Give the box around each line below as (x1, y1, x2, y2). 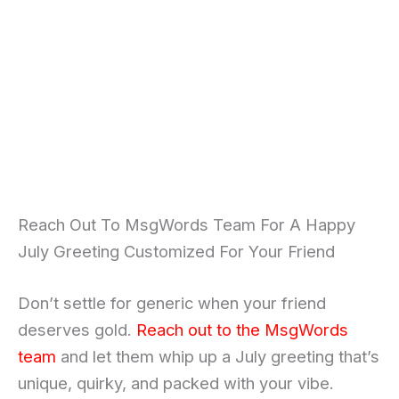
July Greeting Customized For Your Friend (18, 241, 335, 262)
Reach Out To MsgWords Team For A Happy (18, 215, 355, 235)
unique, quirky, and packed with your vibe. (18, 372, 334, 393)
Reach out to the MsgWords (136, 319, 348, 339)
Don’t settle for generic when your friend (18, 292, 326, 313)
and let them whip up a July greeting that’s (56, 346, 379, 366)
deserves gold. (18, 319, 136, 339)
